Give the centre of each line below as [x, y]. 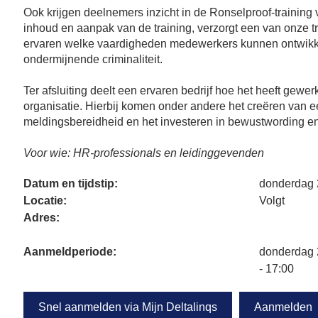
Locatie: [45, 201]
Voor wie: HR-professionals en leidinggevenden [144, 153]
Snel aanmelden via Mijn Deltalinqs [128, 307]
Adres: [42, 218]
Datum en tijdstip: [71, 184]
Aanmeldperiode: [70, 252]
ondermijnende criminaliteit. [93, 60]
